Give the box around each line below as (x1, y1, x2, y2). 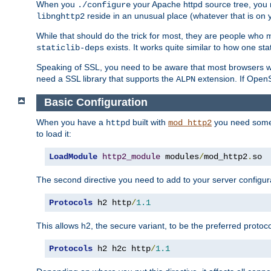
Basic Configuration (44, 96, 148, 109)
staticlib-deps (36, 43, 104, 53)
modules (160, 151, 199, 162)
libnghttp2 (36, 11, 85, 22)
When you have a (36, 117, 106, 127)
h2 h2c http (93, 243, 151, 253)
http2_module (102, 151, 160, 162)
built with (130, 117, 168, 127)
